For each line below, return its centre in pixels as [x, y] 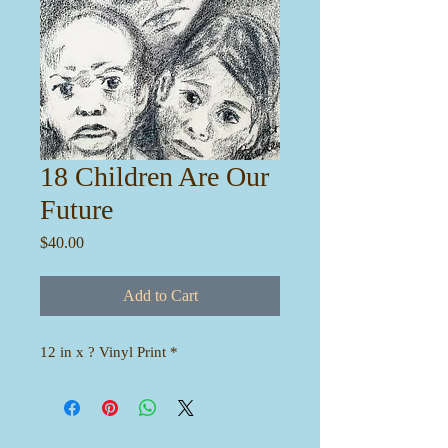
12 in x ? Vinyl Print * [109, 351]
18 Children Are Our [154, 176]
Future [76, 209]
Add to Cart [160, 295]
